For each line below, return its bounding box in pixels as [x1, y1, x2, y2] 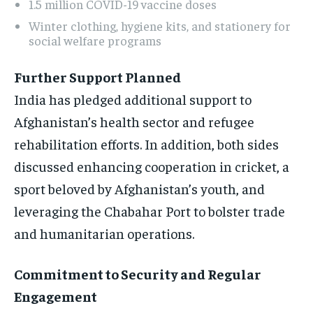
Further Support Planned [14, 68, 181, 86]
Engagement [14, 287, 97, 305]
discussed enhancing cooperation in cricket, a [14, 157, 289, 175]
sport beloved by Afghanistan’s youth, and [14, 180, 265, 198]
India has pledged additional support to [14, 90, 252, 108]
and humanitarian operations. [14, 224, 194, 242]
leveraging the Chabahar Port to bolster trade [14, 202, 285, 220]
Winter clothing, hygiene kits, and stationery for [29, 17, 291, 34]
